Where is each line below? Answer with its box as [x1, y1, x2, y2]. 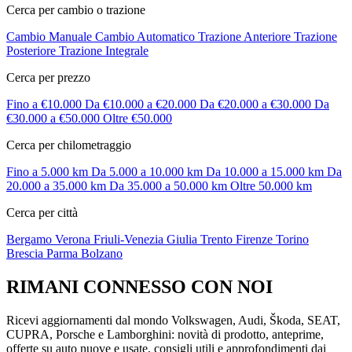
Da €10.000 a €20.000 [85, 97, 200, 111]
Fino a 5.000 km [6, 164, 91, 178]
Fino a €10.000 [6, 97, 85, 111]
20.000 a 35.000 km [6, 178, 109, 192]
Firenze [236, 232, 276, 246]
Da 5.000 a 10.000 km [91, 164, 206, 178]
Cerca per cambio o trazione [6, 2, 145, 16]
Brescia [6, 246, 46, 260]
